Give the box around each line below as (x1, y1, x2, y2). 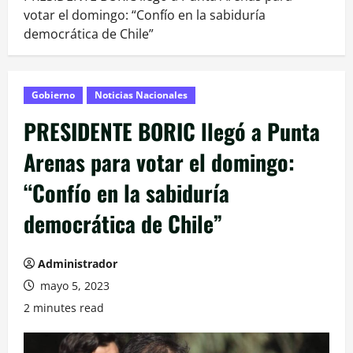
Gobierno (32, 87, 75, 102)
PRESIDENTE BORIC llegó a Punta (24, 114, 320, 147)
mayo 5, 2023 (37, 277, 110, 293)
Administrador (38, 255, 117, 271)
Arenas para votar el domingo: (24, 145, 295, 178)
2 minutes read (24, 299, 104, 315)
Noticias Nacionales (95, 87, 188, 102)
